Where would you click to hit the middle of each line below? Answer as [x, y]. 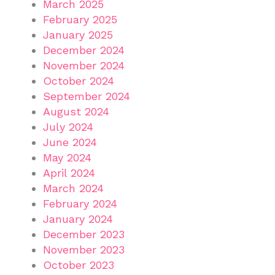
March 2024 [73, 188]
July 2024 [68, 126]
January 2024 [78, 219]
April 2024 [69, 172]
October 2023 [79, 265]
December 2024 [84, 50]
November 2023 [84, 249]
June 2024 [70, 142]
